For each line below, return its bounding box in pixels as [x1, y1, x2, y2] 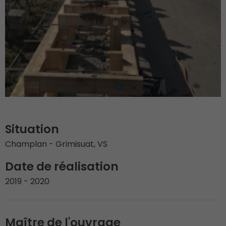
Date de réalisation [5, 158, 119, 175]
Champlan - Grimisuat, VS [5, 138, 107, 150]
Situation [5, 121, 59, 137]
